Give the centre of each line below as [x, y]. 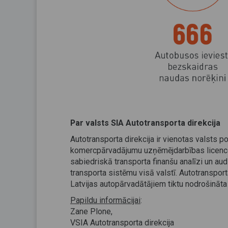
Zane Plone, [91, 211]
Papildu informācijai [105, 200]
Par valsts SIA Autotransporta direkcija [145, 123]
